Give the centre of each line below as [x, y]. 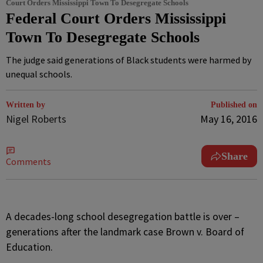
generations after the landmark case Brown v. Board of [125, 232]
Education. [29, 247]
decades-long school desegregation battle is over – [127, 217]
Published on [234, 105]
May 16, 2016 [229, 119]
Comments [28, 161]
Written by [26, 105]
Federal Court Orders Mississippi [116, 18]
